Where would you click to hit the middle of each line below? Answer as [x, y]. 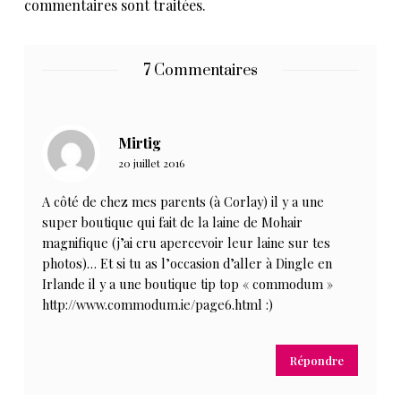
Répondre [316, 361]
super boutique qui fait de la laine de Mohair [173, 222]
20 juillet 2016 [152, 163]
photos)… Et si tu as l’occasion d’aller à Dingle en [188, 264]
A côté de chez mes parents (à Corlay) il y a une [183, 202]
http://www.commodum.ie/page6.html [153, 305]
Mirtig [140, 143]
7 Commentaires [200, 71]
